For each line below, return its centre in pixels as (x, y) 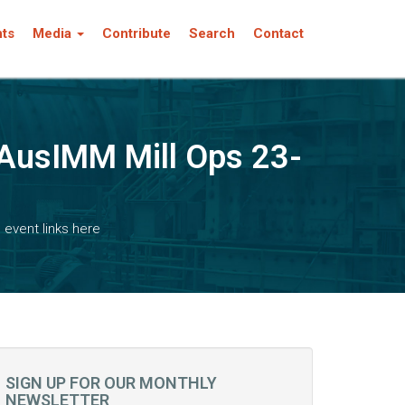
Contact (278, 33)
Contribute (137, 33)
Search (212, 33)
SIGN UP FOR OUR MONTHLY (111, 383)
